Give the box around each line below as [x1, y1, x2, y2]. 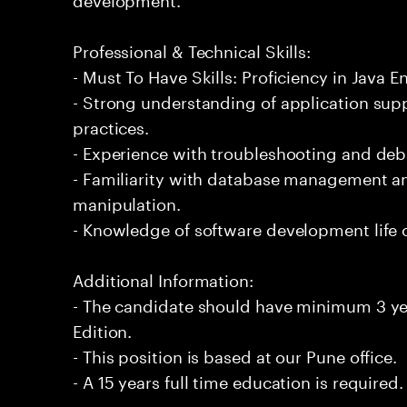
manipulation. [73, 189, 181, 214]
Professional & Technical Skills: [73, 36, 312, 62]
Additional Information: [73, 265, 253, 291]
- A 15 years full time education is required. [73, 367, 403, 392]
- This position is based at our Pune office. [73, 342, 398, 367]
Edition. [73, 316, 133, 342]
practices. [73, 113, 150, 138]
